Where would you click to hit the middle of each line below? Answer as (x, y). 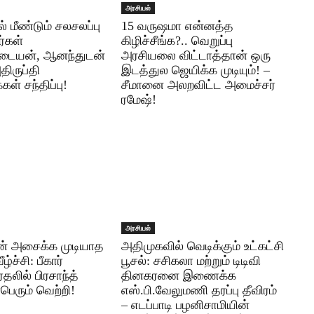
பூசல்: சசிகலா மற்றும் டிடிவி (191, 260)
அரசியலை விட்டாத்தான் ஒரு (196, 56)
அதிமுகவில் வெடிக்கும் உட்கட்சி (203, 246)
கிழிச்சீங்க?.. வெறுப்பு (177, 41)
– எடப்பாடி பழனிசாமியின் (185, 305)
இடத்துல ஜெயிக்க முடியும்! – (196, 70)
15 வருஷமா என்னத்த (177, 26)
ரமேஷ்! (139, 100)
